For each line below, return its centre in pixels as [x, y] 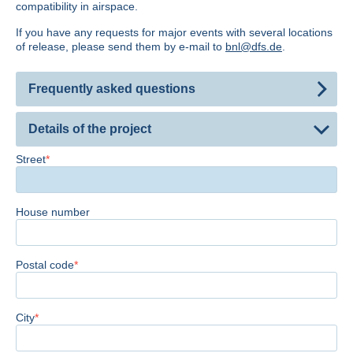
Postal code [45, 265]
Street [31, 160]
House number [53, 212]
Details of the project [90, 129]
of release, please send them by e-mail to [121, 47]
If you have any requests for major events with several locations [174, 33]
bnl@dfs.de [254, 47]
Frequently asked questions [112, 89]
